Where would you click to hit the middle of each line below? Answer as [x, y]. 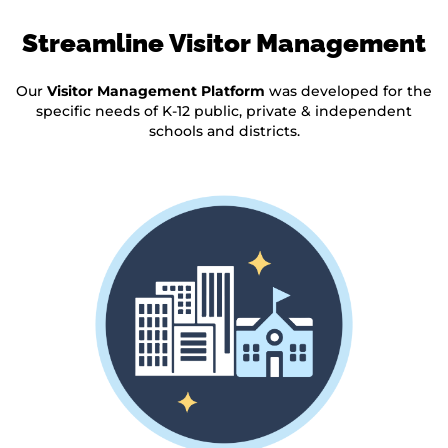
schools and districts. [224, 131]
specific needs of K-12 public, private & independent [224, 111]
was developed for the [348, 91]
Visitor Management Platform [156, 91]
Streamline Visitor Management [224, 43]
